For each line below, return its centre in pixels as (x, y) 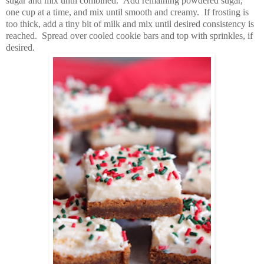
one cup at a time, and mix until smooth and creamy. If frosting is (127, 12)
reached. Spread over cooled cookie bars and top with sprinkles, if (129, 36)
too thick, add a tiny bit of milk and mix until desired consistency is (130, 24)
